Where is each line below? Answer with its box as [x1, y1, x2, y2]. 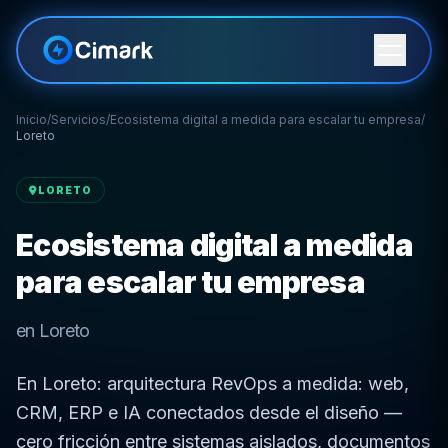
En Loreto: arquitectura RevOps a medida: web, [16, 373, 409, 394]
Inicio [16, 112, 47, 127]
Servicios [51, 112, 106, 127]
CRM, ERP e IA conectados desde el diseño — [16, 402, 402, 423]
